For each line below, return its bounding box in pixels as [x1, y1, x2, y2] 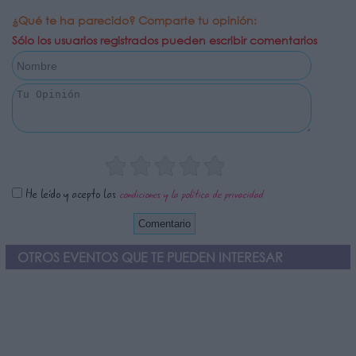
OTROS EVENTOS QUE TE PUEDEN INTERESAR [17, 249, 283, 266]
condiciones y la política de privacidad [119, 187, 263, 203]
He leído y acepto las [22, 186, 119, 203]
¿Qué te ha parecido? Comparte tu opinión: [12, 13, 257, 29]
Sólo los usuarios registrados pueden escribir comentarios [12, 33, 317, 48]
